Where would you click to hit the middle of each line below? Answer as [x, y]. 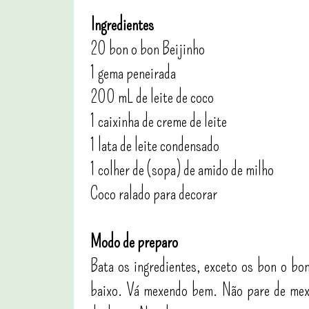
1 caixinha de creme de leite [159, 121]
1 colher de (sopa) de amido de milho [182, 170]
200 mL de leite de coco [152, 97]
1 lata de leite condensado [155, 146]
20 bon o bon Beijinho [148, 49]
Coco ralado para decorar [154, 194]
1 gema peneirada [133, 73]
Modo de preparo [134, 242]
